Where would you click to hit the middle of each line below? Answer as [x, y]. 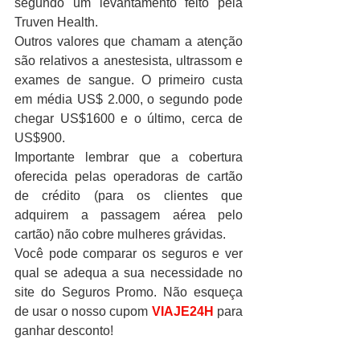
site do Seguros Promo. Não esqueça [129, 292]
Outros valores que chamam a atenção [129, 41]
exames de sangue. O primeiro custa [129, 80]
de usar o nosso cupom [83, 311]
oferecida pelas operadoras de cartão [129, 176]
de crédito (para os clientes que [129, 195]
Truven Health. [56, 22]
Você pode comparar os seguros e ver [129, 253]
